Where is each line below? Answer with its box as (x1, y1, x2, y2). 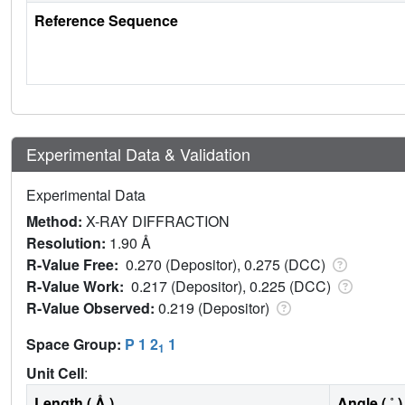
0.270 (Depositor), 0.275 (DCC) (126, 254, 329, 276)
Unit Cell (26, 363, 84, 384)
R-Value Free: (26, 254, 126, 276)
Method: (26, 211, 86, 232)
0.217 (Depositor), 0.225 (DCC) (131, 276, 334, 297)
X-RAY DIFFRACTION (86, 211, 230, 232)
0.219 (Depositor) (158, 297, 273, 319)
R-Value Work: (26, 276, 131, 297)
